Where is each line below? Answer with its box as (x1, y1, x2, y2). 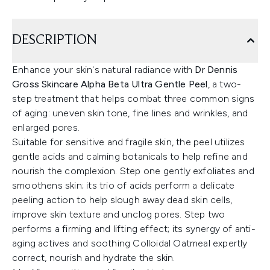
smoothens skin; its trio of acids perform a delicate (12, 180, 235, 191)
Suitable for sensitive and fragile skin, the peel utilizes (12, 136, 245, 148)
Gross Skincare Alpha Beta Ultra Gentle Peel (12, 78, 208, 90)
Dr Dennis (195, 64, 238, 75)
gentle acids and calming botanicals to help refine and (12, 151, 248, 162)
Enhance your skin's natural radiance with (12, 64, 195, 75)
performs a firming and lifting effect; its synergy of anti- (12, 223, 256, 234)
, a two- (207, 78, 242, 90)
